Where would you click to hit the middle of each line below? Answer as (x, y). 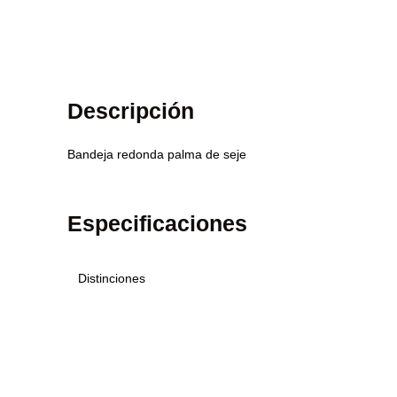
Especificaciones (157, 223)
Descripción (131, 111)
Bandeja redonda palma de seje (157, 154)
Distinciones (112, 278)
